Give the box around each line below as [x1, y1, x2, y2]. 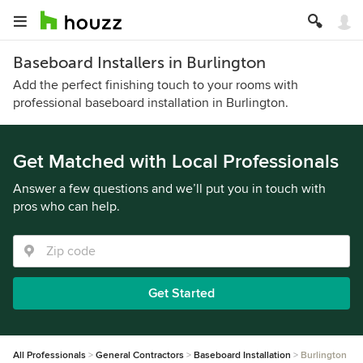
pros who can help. [13, 199, 120, 215]
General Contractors [96, 349, 184, 361]
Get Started [148, 285, 215, 301]
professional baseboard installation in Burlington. [13, 95, 288, 111]
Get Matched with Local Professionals [13, 150, 339, 173]
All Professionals [13, 349, 86, 361]
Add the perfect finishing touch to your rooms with [13, 77, 298, 93]
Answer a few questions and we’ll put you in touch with [13, 181, 326, 197]
